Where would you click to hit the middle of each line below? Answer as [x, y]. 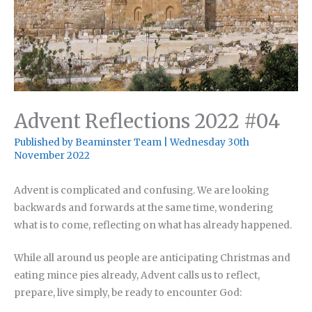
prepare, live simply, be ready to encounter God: [128, 292]
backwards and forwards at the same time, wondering [143, 208]
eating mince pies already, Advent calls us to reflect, [137, 275]
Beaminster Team [119, 143]
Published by [45, 143]
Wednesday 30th [210, 143]
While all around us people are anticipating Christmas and [152, 258]
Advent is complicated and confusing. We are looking [141, 190]
